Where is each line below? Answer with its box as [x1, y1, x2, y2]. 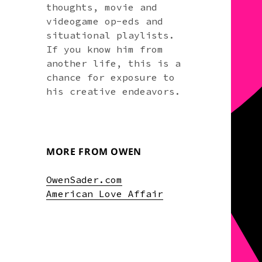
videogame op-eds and [46, 15, 164, 27]
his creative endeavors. [46, 85, 181, 97]
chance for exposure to [46, 71, 175, 83]
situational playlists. [46, 29, 175, 41]
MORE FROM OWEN [46, 144, 142, 158]
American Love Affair [46, 187, 164, 199]
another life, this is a [46, 57, 181, 69]
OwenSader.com [46, 173, 123, 185]
